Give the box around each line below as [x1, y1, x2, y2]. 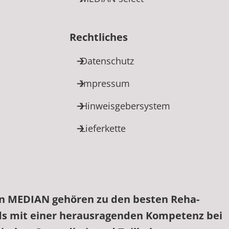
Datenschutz [81, 54, 134, 67]
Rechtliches [70, 30, 128, 44]
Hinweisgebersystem [81, 99, 170, 112]
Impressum [81, 77, 130, 89]
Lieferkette [81, 122, 126, 134]
